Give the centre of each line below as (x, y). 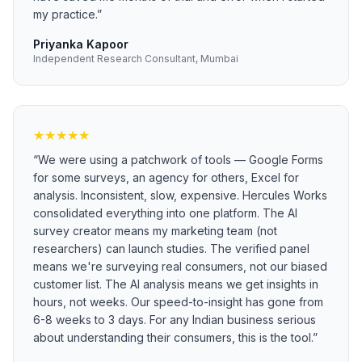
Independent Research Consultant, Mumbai (136, 59)
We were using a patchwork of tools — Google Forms (181, 160)
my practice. (65, 14)
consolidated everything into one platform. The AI (165, 213)
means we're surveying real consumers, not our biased (180, 266)
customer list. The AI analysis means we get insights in (176, 284)
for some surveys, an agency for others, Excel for (166, 177)
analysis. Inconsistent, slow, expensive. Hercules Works (180, 195)
